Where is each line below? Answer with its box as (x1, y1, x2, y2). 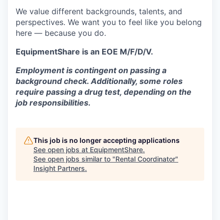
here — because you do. (16, 28, 106, 38)
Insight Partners (33, 164, 85, 173)
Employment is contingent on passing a (16, 65, 166, 76)
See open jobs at (33, 145, 90, 154)
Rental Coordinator (115, 155, 175, 164)
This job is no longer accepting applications (33, 136, 180, 145)
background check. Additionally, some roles (16, 76, 183, 86)
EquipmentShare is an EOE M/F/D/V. (16, 47, 153, 57)
